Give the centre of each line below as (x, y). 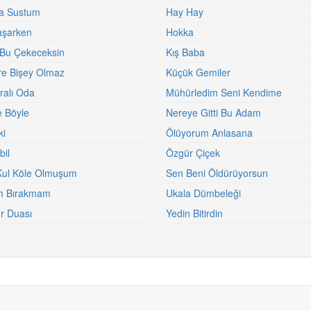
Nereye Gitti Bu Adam (213, 112)
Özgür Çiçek (193, 153)
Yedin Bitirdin (194, 213)
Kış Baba (185, 52)
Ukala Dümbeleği (203, 193)
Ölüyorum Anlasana (209, 133)
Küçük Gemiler (198, 72)
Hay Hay (185, 12)
